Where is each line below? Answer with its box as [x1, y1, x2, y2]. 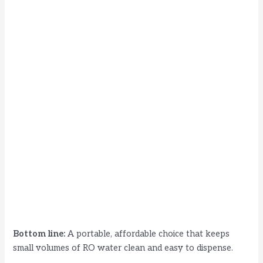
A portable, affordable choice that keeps [65, 228, 230, 239]
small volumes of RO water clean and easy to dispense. [13, 242, 234, 253]
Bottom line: [13, 228, 66, 239]
